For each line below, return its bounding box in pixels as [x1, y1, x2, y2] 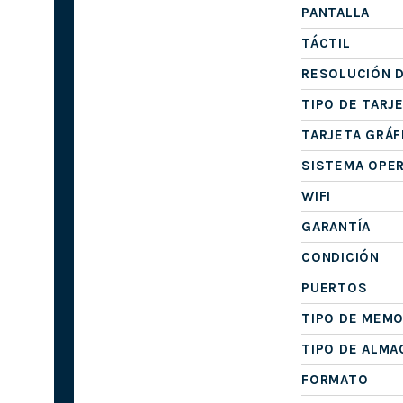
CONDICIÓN [301, 248, 380, 265]
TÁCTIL [301, 34, 351, 51]
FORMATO [301, 371, 369, 388]
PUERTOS [301, 279, 368, 296]
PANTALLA [301, 4, 371, 21]
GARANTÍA [301, 218, 372, 235]
